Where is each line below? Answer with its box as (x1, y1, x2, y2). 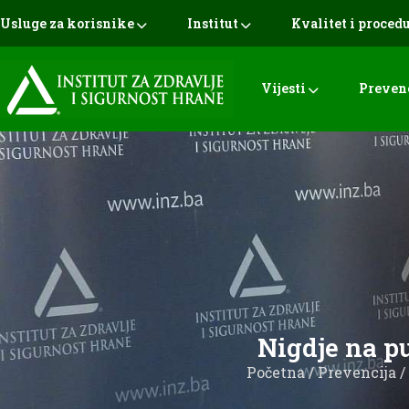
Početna (246, 362, 305, 383)
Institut (187, 15, 238, 32)
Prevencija (318, 362, 396, 383)
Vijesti (261, 79, 306, 97)
